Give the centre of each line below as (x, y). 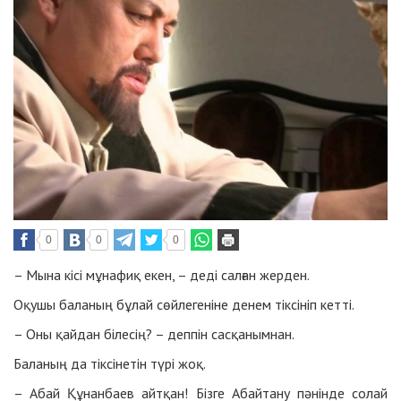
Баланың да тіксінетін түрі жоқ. (110, 363)
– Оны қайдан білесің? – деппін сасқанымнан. (154, 333)
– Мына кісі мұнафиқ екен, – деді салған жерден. (162, 274)
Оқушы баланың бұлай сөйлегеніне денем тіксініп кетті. (184, 304)
